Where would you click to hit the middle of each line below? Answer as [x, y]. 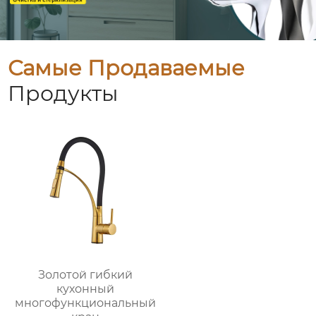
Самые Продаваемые [127, 68]
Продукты [63, 94]
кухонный [86, 289]
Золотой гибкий [86, 275]
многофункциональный [86, 303]
